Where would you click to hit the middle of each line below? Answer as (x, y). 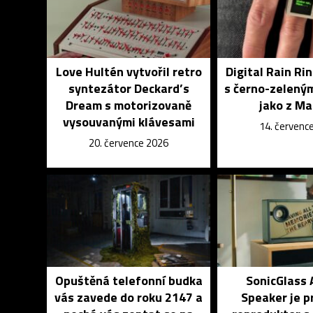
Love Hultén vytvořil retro (129, 72)
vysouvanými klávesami (129, 122)
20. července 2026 (129, 143)
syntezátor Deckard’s (129, 88)
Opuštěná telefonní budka (129, 281)
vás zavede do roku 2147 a (129, 297)
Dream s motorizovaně (129, 105)
